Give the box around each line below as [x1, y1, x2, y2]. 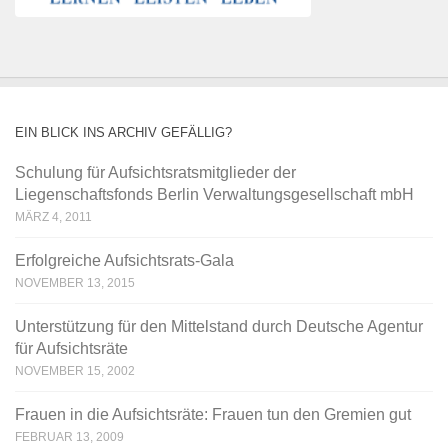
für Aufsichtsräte [15, 340, 128, 358]
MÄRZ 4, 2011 [15, 210, 92, 225]
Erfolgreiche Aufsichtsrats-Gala [15, 252, 234, 270]
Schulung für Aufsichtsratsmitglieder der [15, 164, 296, 182]
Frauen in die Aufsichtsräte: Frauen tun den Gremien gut [15, 406, 411, 424]
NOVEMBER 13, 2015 [15, 276, 135, 291]
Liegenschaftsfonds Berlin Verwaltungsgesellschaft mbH [15, 186, 414, 204]
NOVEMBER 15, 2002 [15, 364, 135, 379]
